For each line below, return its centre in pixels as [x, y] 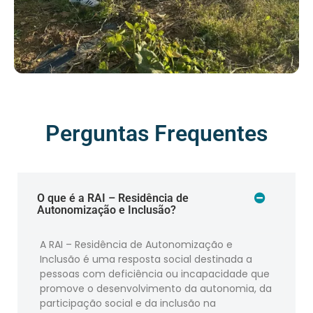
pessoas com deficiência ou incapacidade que [155, 274]
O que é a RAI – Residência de [113, 198]
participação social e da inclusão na [128, 304]
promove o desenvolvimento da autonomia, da [156, 289]
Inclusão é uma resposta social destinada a [146, 260]
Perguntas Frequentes [156, 134]
